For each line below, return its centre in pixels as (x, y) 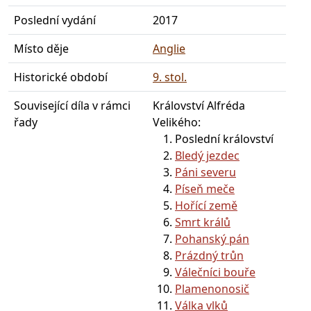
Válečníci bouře (215, 272)
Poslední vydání (55, 20)
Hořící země (206, 205)
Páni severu (205, 172)
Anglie (169, 49)
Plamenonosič (212, 289)
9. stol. (170, 77)
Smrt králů (203, 222)
